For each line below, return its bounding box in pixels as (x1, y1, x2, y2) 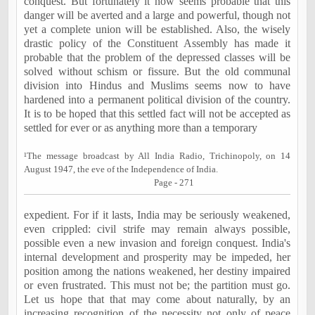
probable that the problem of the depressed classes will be (24, 51, 291, 63)
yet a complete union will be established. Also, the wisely (24, 23, 291, 35)
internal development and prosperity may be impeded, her (24, 251, 291, 263)
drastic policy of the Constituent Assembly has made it (24, 37, 291, 49)
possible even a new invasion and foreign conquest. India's (24, 237, 291, 249)
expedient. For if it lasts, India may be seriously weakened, (24, 209, 291, 221)
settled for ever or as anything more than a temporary (24, 122, 264, 134)
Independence (131, 164, 185, 174)
